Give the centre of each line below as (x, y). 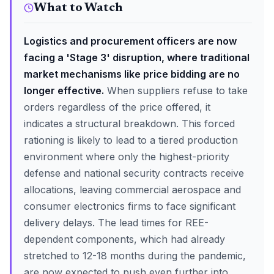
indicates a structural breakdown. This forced (129, 124)
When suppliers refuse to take (176, 91)
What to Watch (78, 8)
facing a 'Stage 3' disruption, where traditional (137, 57)
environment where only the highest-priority (127, 157)
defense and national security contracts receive (134, 173)
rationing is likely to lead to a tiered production (131, 140)
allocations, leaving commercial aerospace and (132, 190)
